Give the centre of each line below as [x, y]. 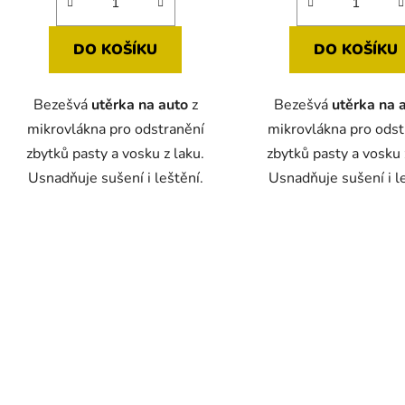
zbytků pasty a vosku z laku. [116, 153]
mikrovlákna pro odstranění [115, 129]
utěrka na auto [139, 104]
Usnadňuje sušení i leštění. [115, 178]
